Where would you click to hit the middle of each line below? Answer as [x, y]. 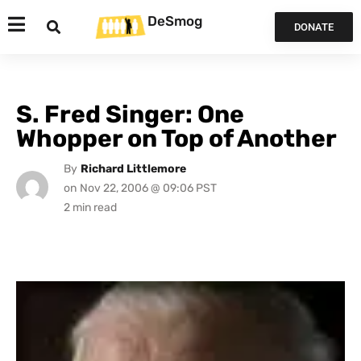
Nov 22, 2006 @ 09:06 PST [148, 188]
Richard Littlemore [133, 169]
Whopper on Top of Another [176, 139]
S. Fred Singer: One [130, 114]
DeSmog [175, 21]
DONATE [313, 27]
